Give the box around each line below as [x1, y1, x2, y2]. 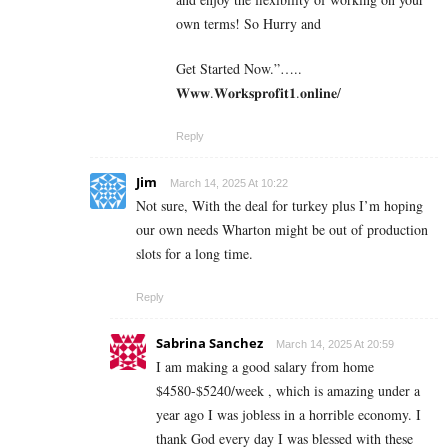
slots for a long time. [136, 244, 253, 264]
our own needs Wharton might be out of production [136, 220, 428, 240]
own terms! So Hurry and [176, 14, 321, 34]
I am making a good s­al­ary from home [156, 357, 374, 377]
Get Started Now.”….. [176, 59, 302, 79]
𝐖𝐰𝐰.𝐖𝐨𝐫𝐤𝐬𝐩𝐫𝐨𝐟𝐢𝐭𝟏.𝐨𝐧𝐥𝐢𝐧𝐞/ [176, 83, 341, 103]
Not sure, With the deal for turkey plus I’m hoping [136, 196, 423, 216]
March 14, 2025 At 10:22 [170, 177, 288, 190]
